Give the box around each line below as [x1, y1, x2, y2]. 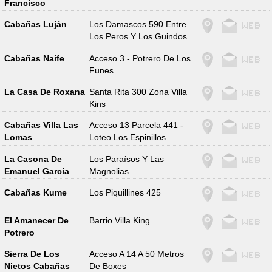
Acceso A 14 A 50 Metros [89, 248, 185, 259]
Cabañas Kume [4, 188, 67, 198]
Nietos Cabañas [4, 260, 70, 271]
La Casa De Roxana [4, 87, 85, 97]
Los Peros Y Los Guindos [89, 32, 188, 42]
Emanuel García [4, 166, 69, 176]
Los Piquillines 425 [89, 188, 161, 198]
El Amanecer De [4, 215, 69, 225]
